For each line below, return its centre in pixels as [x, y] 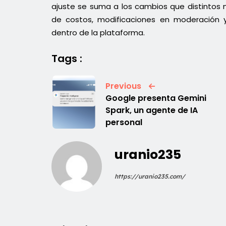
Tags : [67, 58]
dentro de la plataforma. [98, 33]
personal [124, 122]
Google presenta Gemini [156, 98]
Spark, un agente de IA [151, 110]
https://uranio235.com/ [150, 177]
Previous [123, 86]
